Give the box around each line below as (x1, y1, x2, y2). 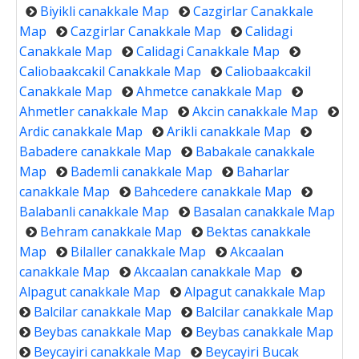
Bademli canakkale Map (71, 162, 212, 180)
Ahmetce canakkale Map (136, 82, 282, 100)
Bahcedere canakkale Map (134, 182, 292, 200)
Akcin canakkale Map (192, 102, 318, 120)
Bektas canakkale (206, 222, 311, 240)
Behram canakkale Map (40, 222, 182, 240)
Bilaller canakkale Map (71, 242, 206, 260)
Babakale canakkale (196, 142, 315, 160)
